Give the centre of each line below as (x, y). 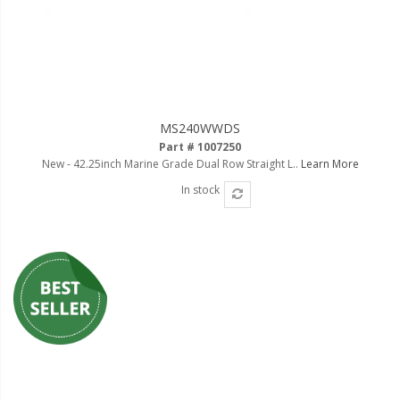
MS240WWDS (200, 128)
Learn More (329, 163)
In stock (200, 189)
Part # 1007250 (200, 146)
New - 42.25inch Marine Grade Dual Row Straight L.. (171, 163)
